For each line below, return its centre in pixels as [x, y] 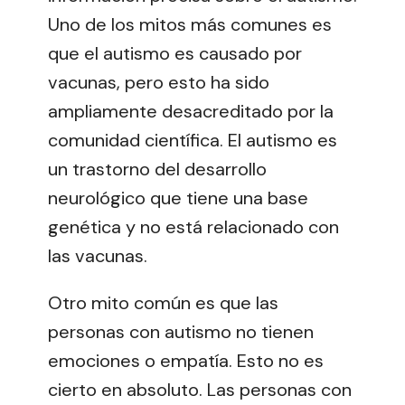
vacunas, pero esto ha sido [159, 82]
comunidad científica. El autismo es [193, 140]
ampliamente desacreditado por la [191, 111]
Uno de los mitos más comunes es [190, 24]
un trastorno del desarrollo [157, 169]
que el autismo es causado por [175, 53]
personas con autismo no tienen [181, 331]
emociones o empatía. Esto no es [186, 360]
